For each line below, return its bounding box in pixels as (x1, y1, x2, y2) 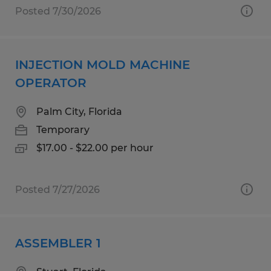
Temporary (36, 123, 90, 135)
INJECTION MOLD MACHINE (15, 57, 190, 72)
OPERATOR (15, 75, 87, 90)
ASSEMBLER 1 (15, 235, 101, 250)
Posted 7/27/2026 (15, 183, 100, 195)
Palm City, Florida (36, 105, 122, 117)
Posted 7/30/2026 (15, 5, 101, 17)
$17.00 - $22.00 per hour (36, 142, 154, 154)
